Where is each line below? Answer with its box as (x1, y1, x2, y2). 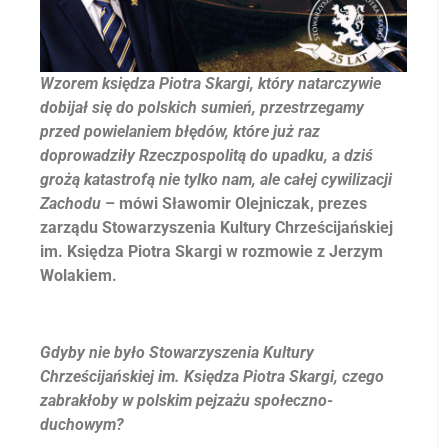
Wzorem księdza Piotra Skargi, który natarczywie (40, 73, 381, 93)
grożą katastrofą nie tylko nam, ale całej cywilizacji (40, 169, 392, 189)
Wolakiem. (40, 265, 117, 285)
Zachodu (40, 193, 101, 213)
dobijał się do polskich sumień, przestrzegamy (40, 97, 364, 117)
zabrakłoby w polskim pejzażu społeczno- (40, 390, 333, 410)
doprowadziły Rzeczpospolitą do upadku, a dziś (40, 145, 373, 165)
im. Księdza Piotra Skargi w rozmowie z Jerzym (40, 241, 383, 261)
